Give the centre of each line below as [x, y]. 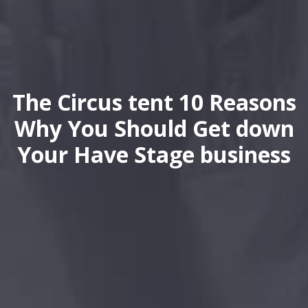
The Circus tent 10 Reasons [154, 102]
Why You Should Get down [154, 128]
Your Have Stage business [154, 154]
